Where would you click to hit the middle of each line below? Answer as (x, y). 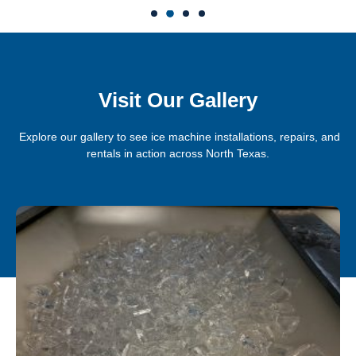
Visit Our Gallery (178, 101)
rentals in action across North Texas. (178, 154)
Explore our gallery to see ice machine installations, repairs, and (178, 137)
